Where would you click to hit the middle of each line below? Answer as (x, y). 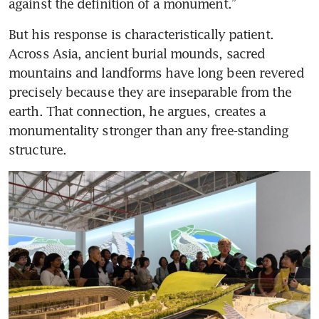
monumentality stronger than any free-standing (149, 130)
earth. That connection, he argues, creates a (137, 111)
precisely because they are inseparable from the (150, 91)
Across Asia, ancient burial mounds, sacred (137, 53)
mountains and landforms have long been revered (156, 72)
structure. (37, 149)
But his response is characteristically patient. (141, 34)
